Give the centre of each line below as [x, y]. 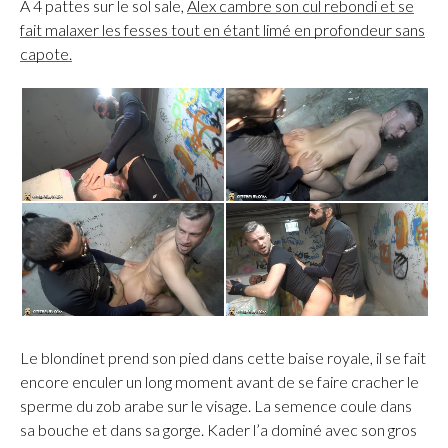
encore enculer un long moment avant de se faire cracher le [219, 381]
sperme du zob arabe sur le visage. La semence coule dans [216, 405]
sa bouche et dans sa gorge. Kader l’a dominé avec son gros [218, 429]
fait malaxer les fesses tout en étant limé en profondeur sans [222, 29]
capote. [46, 53]
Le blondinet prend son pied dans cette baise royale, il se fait [223, 357]
